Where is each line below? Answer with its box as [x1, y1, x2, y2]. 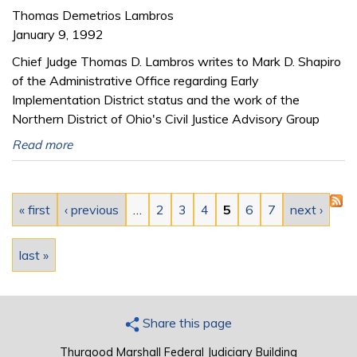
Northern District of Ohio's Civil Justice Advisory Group [12, 110, 320, 127]
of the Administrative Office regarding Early [12, 72, 259, 88]
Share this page [139, 314, 232, 331]
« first [19, 201, 50, 218]
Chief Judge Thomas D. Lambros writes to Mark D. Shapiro [12, 53, 341, 69]
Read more [12, 136, 73, 152]
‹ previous [65, 201, 119, 218]
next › [290, 201, 323, 218]
